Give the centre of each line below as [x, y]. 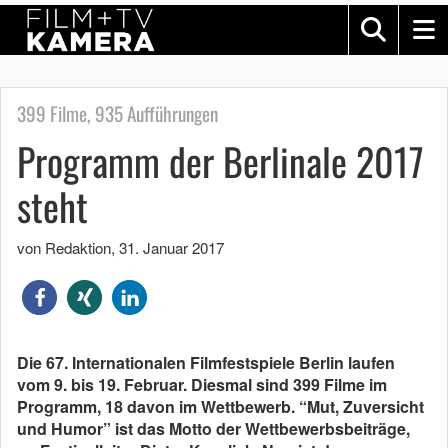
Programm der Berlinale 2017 [220, 161]
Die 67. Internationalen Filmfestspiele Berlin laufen [206, 362]
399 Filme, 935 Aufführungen [117, 113]
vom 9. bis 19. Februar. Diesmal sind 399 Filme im [202, 384]
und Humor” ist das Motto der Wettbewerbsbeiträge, [213, 428]
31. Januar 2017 [171, 247]
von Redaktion [64, 247]
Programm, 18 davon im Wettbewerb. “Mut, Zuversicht [220, 406]
